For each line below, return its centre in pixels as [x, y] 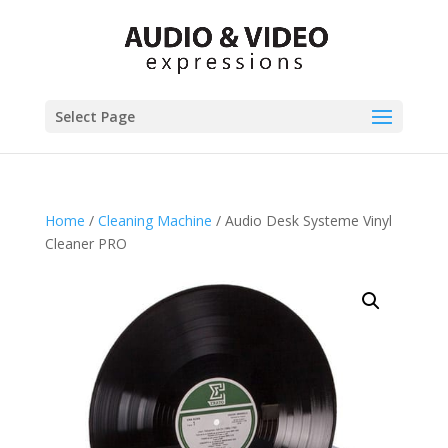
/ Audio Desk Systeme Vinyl [301, 220]
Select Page [94, 116]
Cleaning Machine [154, 220]
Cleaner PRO [85, 243]
